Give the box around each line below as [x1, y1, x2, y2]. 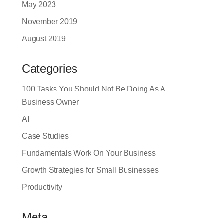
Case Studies [21, 132, 69, 140]
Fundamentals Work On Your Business [21, 149, 156, 157]
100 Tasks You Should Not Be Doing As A [21, 85, 165, 93]
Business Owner [21, 98, 79, 106]
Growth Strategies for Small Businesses [21, 166, 159, 174]
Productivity [21, 183, 62, 191]
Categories [21, 62, 77, 75]
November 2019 [21, 18, 77, 26]
